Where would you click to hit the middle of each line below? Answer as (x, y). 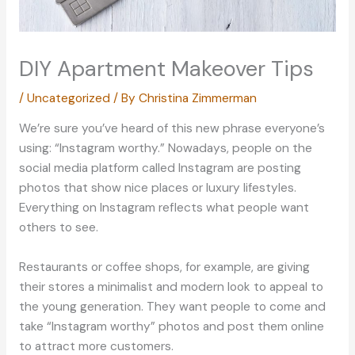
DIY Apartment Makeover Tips (166, 68)
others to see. (58, 228)
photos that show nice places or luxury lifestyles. (157, 188)
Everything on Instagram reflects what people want (164, 208)
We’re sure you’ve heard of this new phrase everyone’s (172, 129)
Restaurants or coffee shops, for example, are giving (164, 267)
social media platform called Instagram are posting (160, 168)
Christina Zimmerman (197, 98)
